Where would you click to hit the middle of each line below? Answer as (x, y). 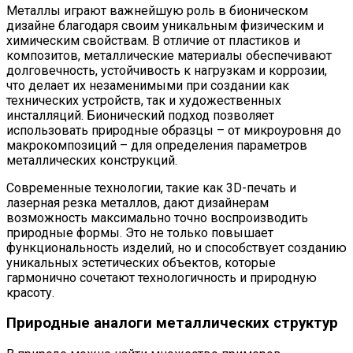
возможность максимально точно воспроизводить (157, 217)
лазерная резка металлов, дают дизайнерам (137, 203)
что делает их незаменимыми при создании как (148, 85)
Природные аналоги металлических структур (172, 323)
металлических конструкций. (92, 160)
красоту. (30, 292)
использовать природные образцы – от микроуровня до (174, 130)
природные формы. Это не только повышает (140, 232)
